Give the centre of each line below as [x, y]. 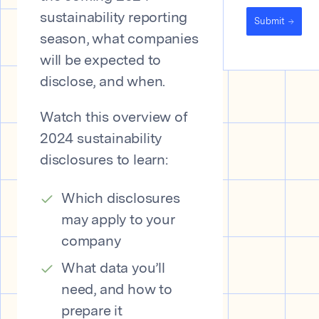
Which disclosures [121, 199]
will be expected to [101, 61]
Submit [269, 21]
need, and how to [117, 291]
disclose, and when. [103, 83]
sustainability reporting [114, 19]
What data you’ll [113, 269]
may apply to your [118, 221]
